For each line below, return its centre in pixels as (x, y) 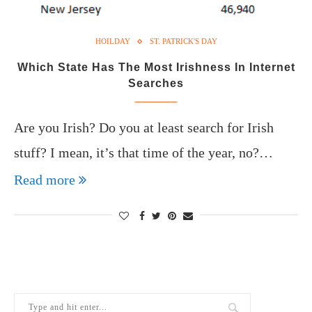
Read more (45, 180)
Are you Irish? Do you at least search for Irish (144, 127)
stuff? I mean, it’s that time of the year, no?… (143, 153)
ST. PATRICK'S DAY (183, 41)
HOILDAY (112, 41)
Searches (156, 83)
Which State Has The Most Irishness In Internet (156, 67)
